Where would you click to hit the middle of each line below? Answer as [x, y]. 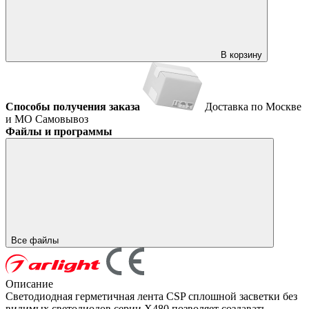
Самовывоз [62, 119]
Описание [29, 283]
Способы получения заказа [73, 106]
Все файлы [36, 240]
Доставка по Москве [253, 106]
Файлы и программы [59, 131]
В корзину [241, 54]
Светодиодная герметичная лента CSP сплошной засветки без [151, 296]
